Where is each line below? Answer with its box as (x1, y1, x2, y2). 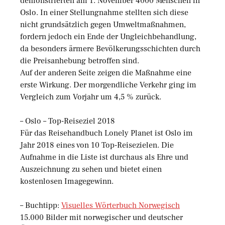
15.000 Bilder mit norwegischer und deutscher (20, 212, 183, 222)
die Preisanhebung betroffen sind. (20, 55, 139, 66)
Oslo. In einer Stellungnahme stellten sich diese (20, 7, 188, 18)
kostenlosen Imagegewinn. (20, 176, 114, 186)
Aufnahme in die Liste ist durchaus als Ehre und (20, 152, 188, 162)
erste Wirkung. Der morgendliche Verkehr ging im (20, 79, 196, 90)
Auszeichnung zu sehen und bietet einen (20, 164, 162, 174)
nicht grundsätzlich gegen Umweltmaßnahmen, (20, 19, 186, 30)
